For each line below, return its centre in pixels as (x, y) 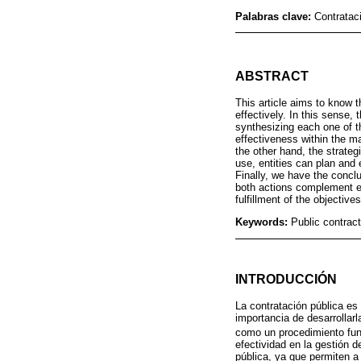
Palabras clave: (275, 16)
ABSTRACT (272, 77)
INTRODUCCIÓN (286, 278)
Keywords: (263, 222)
